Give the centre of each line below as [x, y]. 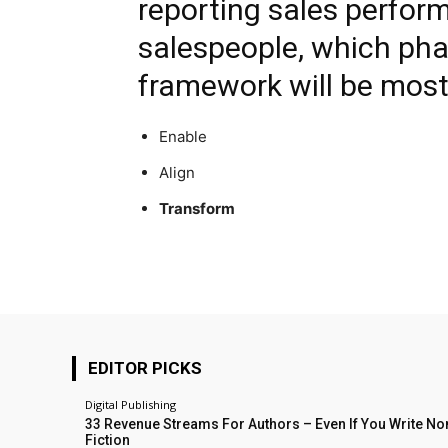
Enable [183, 136]
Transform [197, 208]
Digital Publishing [130, 404]
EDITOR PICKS [145, 368]
